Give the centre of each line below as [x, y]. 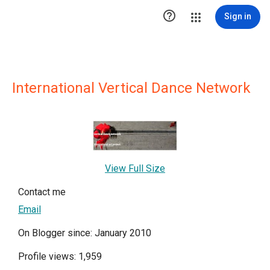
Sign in [238, 16]
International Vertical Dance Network [131, 88]
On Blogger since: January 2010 [85, 233]
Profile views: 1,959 [60, 257]
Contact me [42, 192]
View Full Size [135, 169]
